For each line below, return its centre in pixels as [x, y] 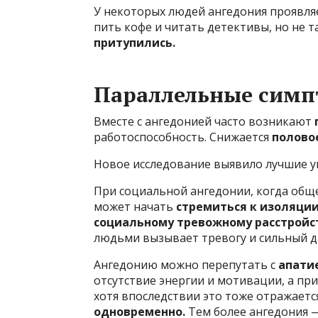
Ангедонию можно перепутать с [186, 265]
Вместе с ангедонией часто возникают [204, 122]
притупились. [135, 43]
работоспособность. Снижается [183, 137]
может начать [135, 207]
